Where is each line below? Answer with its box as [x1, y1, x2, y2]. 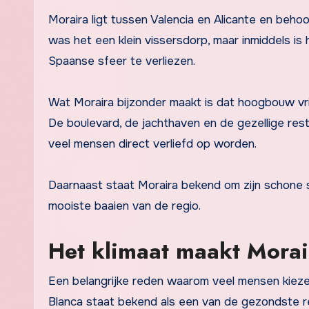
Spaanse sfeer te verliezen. [48, 53, 195, 68]
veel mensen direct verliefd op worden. [48, 136, 257, 151]
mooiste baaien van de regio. [48, 198, 201, 213]
